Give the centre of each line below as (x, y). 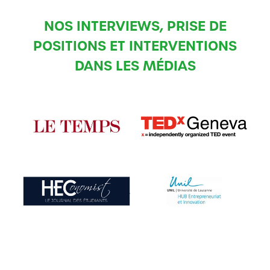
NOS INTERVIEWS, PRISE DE (135, 26)
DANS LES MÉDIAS (135, 65)
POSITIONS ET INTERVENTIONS (135, 46)
